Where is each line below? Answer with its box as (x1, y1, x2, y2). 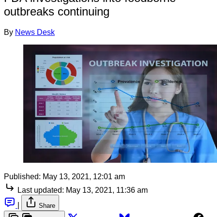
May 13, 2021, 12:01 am (43, 172, 125, 181)
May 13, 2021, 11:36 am (66, 186, 148, 194)
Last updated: (17, 186, 64, 194)
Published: (4, 172, 41, 181)
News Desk (15, 28, 55, 36)
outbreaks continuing (4, 4, 109, 18)
